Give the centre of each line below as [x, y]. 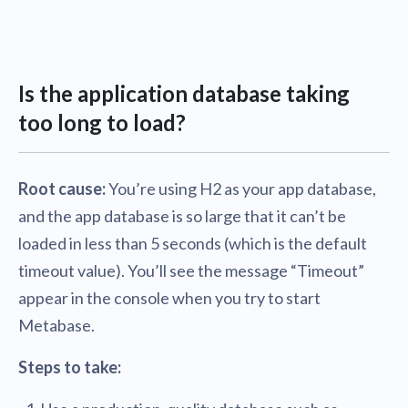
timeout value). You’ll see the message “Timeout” [191, 270]
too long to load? [102, 122]
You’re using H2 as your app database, [241, 189]
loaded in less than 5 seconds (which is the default [193, 243]
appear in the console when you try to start [169, 298]
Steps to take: [70, 367]
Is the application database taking [184, 93]
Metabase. [56, 325]
